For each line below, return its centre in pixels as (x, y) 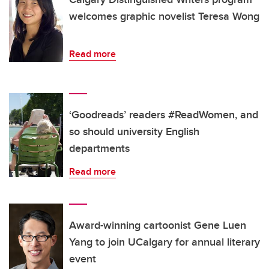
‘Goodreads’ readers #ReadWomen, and (164, 115)
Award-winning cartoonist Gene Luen (158, 225)
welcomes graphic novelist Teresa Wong (164, 17)
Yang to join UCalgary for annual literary (165, 242)
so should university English (134, 132)
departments (99, 149)
